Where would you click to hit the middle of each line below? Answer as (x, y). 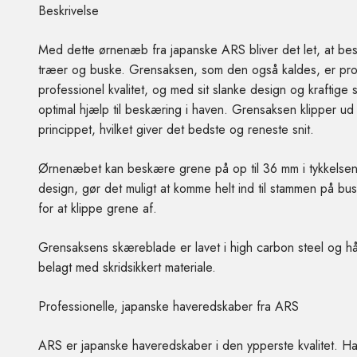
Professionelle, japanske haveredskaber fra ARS (169, 307)
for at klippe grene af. (98, 209)
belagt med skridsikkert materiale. (129, 268)
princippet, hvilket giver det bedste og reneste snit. (176, 130)
